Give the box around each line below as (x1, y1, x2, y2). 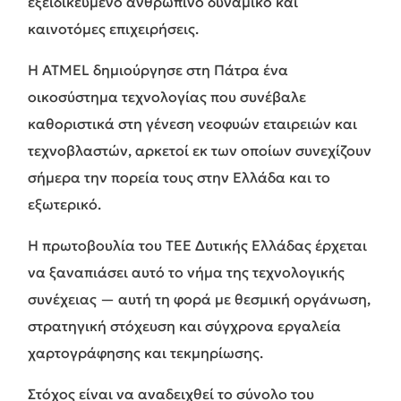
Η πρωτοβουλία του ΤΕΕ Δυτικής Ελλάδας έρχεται (28, 235, 367, 254)
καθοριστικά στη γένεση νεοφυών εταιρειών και (28, 114, 357, 132)
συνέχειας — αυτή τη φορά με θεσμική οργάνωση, (28, 289, 371, 308)
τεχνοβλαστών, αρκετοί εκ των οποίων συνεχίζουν (28, 141, 371, 159)
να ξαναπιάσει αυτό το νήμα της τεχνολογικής (28, 262, 345, 281)
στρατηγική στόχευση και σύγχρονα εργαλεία (28, 316, 341, 335)
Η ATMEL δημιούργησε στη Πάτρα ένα (28, 60, 288, 79)
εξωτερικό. (28, 194, 101, 213)
